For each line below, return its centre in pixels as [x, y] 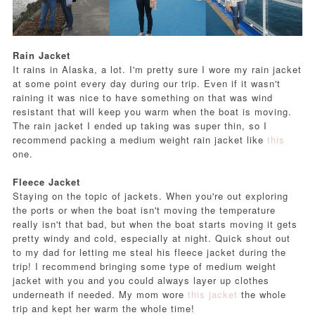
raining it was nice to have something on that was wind [142, 98]
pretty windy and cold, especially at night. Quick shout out [151, 238]
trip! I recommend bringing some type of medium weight [144, 266]
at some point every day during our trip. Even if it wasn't [146, 84]
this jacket [214, 295]
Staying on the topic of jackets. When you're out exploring [150, 196]
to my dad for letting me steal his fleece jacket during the [149, 252]
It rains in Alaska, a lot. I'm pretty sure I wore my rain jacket [157, 70]
